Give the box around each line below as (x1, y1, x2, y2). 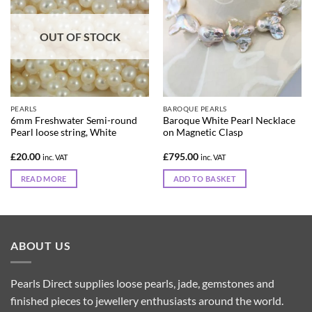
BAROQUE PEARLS (162, 104, 227, 113)
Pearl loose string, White (10, 126, 116, 138)
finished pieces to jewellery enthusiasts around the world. (10, 294, 283, 308)
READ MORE (20, 173, 67, 183)
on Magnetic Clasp (162, 126, 243, 138)
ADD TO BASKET (173, 173, 237, 183)
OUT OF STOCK (39, 29, 120, 43)
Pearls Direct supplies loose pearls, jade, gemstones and (10, 276, 274, 290)
